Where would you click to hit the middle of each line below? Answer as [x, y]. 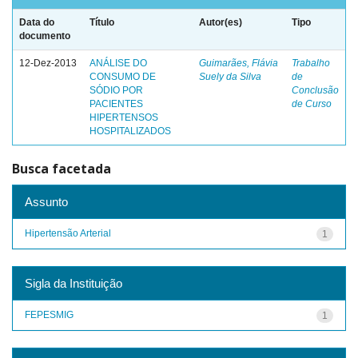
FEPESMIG [49, 314]
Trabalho [311, 63]
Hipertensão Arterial [68, 233]
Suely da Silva [230, 77]
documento [45, 36]
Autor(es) [221, 22]
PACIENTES [116, 104]
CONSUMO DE [123, 77]
